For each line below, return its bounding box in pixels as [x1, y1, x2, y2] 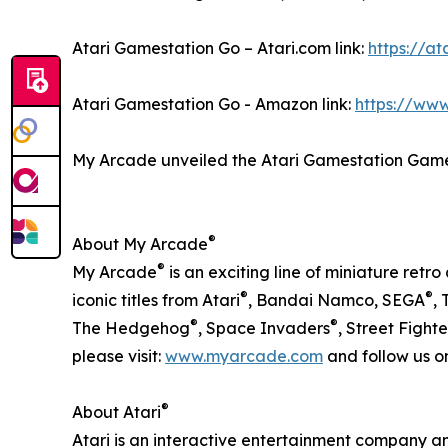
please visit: [72, 345, 165, 366]
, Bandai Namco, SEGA [248, 289, 425, 310]
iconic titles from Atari [72, 289, 240, 310]
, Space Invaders [198, 317, 330, 338]
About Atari [72, 401, 161, 422]
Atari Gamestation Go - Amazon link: [72, 93, 355, 114]
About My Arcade [72, 233, 208, 254]
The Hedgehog [72, 317, 190, 338]
